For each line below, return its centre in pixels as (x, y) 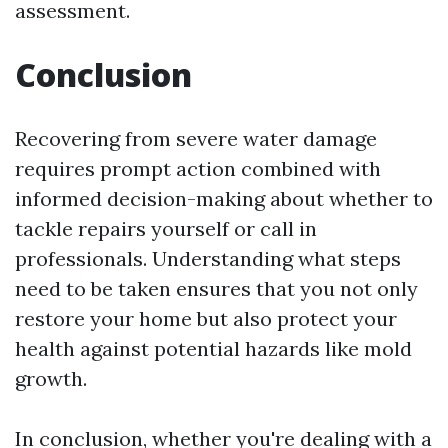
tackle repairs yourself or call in (166, 228)
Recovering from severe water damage (196, 138)
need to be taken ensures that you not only (216, 288)
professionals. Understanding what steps (208, 258)
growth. (51, 378)
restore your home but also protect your (206, 318)
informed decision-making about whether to (224, 198)
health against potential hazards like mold (213, 348)
